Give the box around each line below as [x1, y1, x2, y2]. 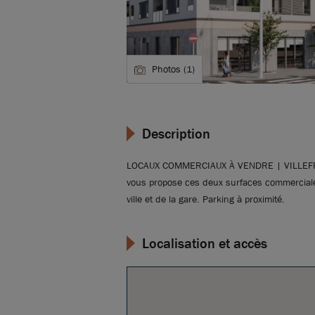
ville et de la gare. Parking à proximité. [127, 193, 285, 206]
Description [142, 125, 210, 143]
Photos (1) [152, 63, 195, 76]
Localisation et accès [142, 235, 267, 253]
